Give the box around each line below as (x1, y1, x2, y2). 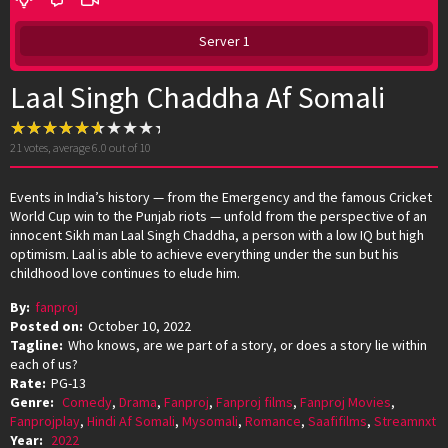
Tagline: (10, 335, 63, 354)
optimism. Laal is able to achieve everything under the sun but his (10, 244, 399, 263)
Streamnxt (374, 411, 436, 430)
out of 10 (107, 139, 151, 155)
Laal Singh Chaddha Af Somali (10, 77, 385, 116)
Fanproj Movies (300, 392, 391, 411)
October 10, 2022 (88, 316, 191, 335)
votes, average (22, 139, 92, 155)
